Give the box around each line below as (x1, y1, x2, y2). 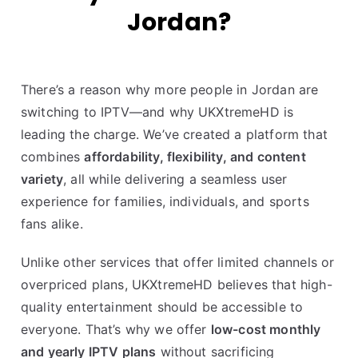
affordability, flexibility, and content (84, 149, 306, 165)
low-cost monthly (210, 321, 321, 338)
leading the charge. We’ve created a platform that (21, 126, 328, 143)
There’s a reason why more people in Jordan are (21, 82, 319, 98)
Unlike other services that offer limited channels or (21, 254, 335, 271)
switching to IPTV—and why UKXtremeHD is (21, 104, 294, 121)
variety (21, 171, 64, 188)
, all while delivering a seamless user (63, 171, 288, 188)
